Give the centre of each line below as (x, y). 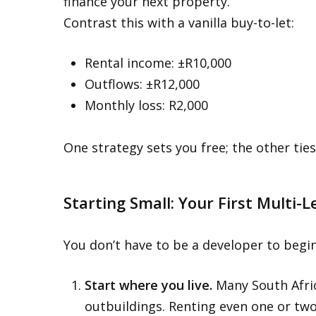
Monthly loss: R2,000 (146, 105)
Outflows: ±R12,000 (142, 84)
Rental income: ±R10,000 (158, 63)
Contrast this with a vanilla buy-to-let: (179, 23)
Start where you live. (148, 285)
